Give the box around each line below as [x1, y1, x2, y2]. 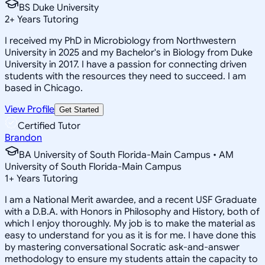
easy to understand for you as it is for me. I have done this [5, 229, 256, 241]
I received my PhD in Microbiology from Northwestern [5, 34, 236, 47]
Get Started [59, 105, 99, 114]
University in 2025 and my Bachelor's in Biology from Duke [5, 46, 253, 59]
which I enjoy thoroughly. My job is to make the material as [5, 217, 256, 230]
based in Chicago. [5, 82, 83, 94]
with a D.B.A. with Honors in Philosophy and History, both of [5, 205, 260, 218]
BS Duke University [19, 1, 99, 14]
